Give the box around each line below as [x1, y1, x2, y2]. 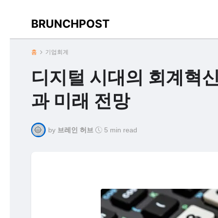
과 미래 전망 [31, 89, 130, 111]
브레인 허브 [57, 126, 93, 134]
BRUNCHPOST [31, 17, 109, 31]
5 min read [104, 126, 137, 134]
